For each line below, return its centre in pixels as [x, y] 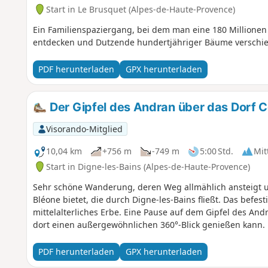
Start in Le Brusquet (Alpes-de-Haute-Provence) [140, 9]
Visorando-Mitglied [84, 129]
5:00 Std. [216, 151]
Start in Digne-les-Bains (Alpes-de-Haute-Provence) [148, 166]
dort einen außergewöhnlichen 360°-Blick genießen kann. [149, 224]
